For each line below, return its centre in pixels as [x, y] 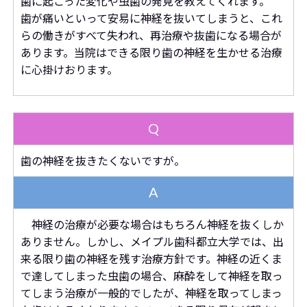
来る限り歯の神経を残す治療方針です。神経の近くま [151, 259]
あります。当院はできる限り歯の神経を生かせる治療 [151, 52]
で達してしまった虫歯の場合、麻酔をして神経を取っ [151, 276]
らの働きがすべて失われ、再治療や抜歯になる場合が [151, 35]
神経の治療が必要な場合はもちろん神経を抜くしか [152, 224]
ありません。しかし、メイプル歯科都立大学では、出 [152, 242]
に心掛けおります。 [69, 70]
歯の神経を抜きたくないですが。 [102, 161]
